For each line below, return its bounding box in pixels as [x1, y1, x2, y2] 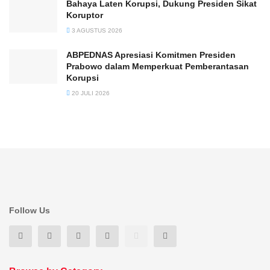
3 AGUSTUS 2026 [70, 27, 122, 34]
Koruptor [66, 10, 103, 20]
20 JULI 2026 [70, 90, 110, 97]
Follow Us [9, 206, 50, 216]
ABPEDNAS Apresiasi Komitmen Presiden [66, 50, 236, 60]
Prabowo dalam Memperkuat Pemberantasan [66, 61, 249, 72]
